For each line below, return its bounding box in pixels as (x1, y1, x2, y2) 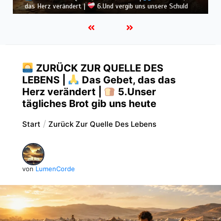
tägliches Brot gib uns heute (22, 97, 156, 110)
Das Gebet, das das (79, 74, 176, 86)
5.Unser (115, 85, 156, 98)
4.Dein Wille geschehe (95, 1, 160, 10)
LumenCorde (35, 164, 75, 173)
